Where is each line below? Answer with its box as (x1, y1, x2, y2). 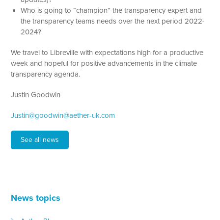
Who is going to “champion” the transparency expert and (21, 5, 202, 15)
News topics (11, 192, 61, 203)
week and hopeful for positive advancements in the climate (11, 58, 197, 68)
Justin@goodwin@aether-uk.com (11, 110, 115, 120)
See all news (21, 135, 59, 144)
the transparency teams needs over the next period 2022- (21, 16, 205, 26)
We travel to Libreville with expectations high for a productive (11, 48, 204, 57)
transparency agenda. (11, 69, 81, 79)
